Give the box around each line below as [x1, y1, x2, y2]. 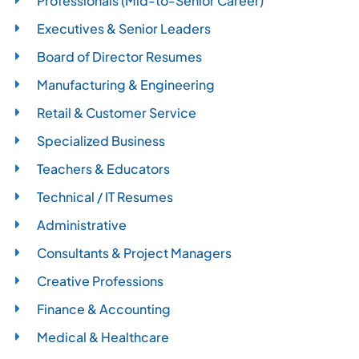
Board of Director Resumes [37, 47, 203, 65]
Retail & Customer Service [37, 103, 197, 121]
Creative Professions [37, 272, 164, 289]
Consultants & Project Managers [37, 244, 232, 261]
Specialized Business [37, 131, 166, 149]
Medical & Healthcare [37, 328, 170, 345]
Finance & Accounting [37, 300, 171, 317]
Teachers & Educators [37, 159, 171, 177]
